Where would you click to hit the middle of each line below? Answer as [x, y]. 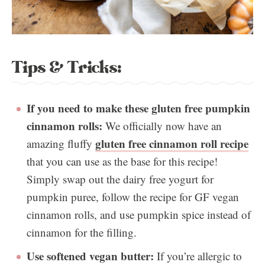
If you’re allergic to [199, 256]
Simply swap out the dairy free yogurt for [120, 179]
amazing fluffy [61, 143]
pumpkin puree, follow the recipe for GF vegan [133, 197]
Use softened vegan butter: [92, 256]
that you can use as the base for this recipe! [122, 161]
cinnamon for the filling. [82, 232]
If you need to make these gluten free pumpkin [138, 108]
